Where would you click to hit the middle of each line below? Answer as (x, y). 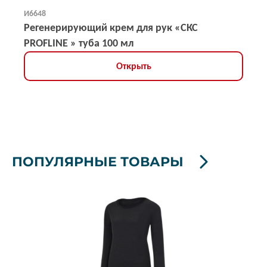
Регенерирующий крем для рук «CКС (111, 27)
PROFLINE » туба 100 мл (79, 43)
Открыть (133, 66)
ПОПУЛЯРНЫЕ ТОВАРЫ (98, 162)
